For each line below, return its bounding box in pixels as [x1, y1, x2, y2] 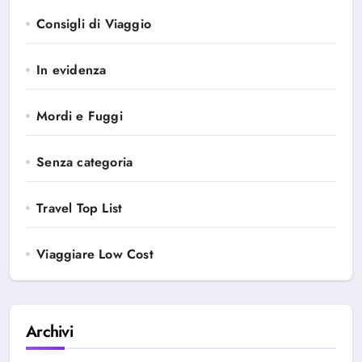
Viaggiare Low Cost [36, 245, 154, 263]
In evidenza [36, 61, 107, 79]
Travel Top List [36, 199, 123, 217]
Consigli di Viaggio [36, 15, 152, 33]
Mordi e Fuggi [36, 107, 123, 125]
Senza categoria [36, 153, 133, 171]
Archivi [26, 320, 73, 343]
